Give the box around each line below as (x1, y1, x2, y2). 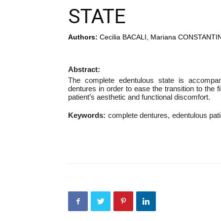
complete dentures (108, 111, 168, 119)
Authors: (68, 33, 98, 41)
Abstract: (68, 65, 100, 74)
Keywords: (68, 111, 106, 119)
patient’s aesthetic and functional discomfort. (68, 93, 210, 101)
